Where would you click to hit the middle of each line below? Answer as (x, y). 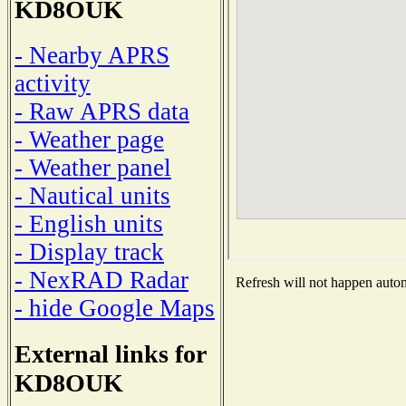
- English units (89, 223)
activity (53, 83)
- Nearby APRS (92, 55)
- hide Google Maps (115, 308)
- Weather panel (93, 167)
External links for (110, 353)
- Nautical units (92, 195)
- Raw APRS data (102, 111)
